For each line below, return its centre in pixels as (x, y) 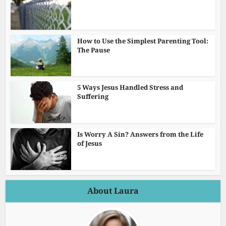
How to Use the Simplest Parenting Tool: (143, 41)
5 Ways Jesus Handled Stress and (130, 88)
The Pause (94, 50)
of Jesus (90, 144)
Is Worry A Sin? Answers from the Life (140, 134)
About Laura (113, 190)
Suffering (93, 97)
